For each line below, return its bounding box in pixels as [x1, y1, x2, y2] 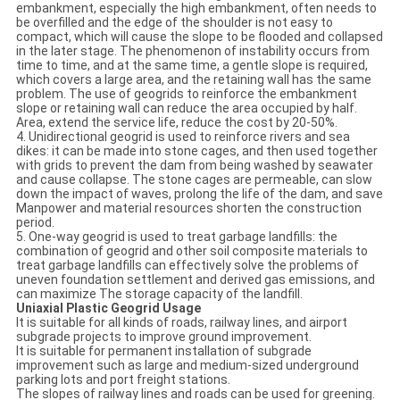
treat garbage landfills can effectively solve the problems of [15, 258, 359, 273]
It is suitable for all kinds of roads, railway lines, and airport [15, 315, 347, 330]
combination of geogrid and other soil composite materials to [15, 244, 368, 259]
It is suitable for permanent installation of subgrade [15, 344, 312, 359]
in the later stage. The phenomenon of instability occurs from [15, 44, 370, 59]
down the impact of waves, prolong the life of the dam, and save [15, 187, 383, 202]
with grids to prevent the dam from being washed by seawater [15, 158, 373, 173]
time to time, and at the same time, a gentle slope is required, [15, 58, 368, 73]
